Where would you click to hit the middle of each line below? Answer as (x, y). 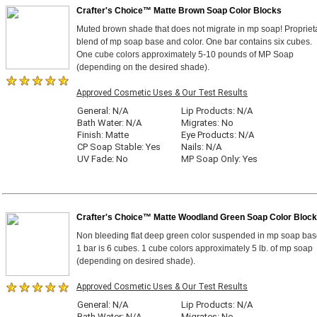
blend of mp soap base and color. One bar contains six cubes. (194, 42)
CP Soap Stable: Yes (119, 147)
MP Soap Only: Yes (219, 159)
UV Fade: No (103, 159)
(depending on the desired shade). (143, 67)
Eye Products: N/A (218, 135)
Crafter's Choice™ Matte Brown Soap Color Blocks (179, 11)
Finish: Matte (103, 135)
